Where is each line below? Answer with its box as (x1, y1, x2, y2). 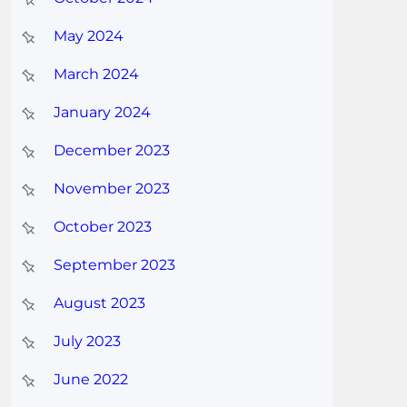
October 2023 (53, 218, 152, 236)
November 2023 (53, 180, 170, 198)
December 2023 (53, 142, 170, 160)
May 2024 (53, 27, 124, 45)
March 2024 (53, 65, 139, 84)
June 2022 (53, 371, 128, 389)
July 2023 (53, 333, 121, 351)
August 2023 (53, 294, 145, 313)
